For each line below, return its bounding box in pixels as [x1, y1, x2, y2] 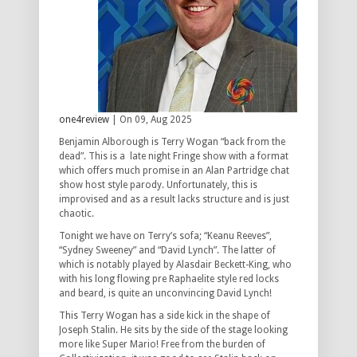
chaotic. [59, 208, 94, 220]
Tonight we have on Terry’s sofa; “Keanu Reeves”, [59, 230, 272, 242]
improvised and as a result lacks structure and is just [59, 194, 289, 206]
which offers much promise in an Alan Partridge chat [59, 165, 289, 177]
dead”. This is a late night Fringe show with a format [59, 151, 288, 163]
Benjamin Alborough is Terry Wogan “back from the [59, 136, 285, 148]
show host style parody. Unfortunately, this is [59, 179, 257, 191]
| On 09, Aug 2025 [109, 114, 192, 126]
